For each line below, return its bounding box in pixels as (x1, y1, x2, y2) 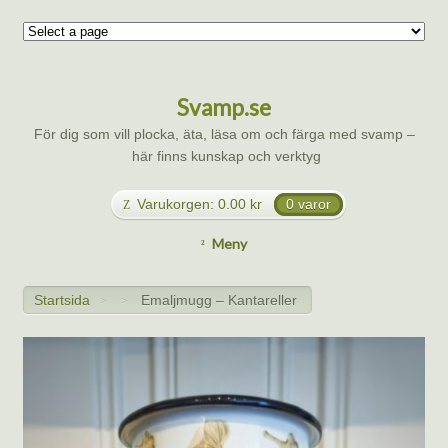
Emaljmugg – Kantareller (141, 291, 297, 308)
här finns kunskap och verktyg (127, 148, 321, 165)
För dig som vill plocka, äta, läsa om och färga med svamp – (33, 126, 415, 143)
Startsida (34, 291, 91, 308)
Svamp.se (177, 94, 271, 122)
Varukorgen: (137, 196, 215, 213)
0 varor (285, 196, 331, 213)
